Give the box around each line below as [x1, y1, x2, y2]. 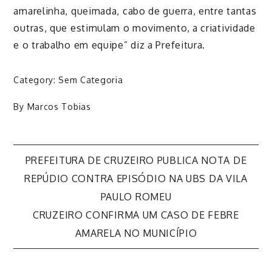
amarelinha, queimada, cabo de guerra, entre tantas [13, 4, 257, 17]
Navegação [13, 152, 146, 182]
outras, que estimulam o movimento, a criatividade [13, 21, 256, 34]
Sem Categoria [58, 75, 123, 86]
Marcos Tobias [27, 101, 91, 112]
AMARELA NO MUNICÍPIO [75, 227, 197, 240]
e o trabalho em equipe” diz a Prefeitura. [13, 38, 206, 51]
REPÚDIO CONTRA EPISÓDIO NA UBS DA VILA [24, 172, 248, 185]
